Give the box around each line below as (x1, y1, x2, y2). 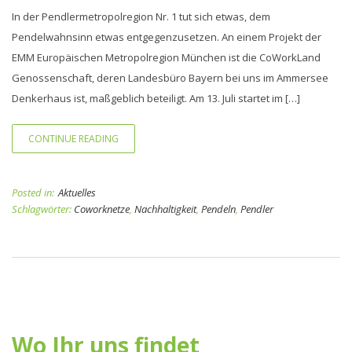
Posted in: (12, 185, 54, 200)
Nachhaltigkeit (134, 202, 196, 216)
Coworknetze (74, 202, 130, 216)
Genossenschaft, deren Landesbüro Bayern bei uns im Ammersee (12, 71, 328, 85)
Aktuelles (58, 185, 96, 200)
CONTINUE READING (28, 132, 119, 145)
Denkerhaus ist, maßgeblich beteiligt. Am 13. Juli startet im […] (12, 91, 300, 105)
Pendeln (201, 202, 236, 216)
